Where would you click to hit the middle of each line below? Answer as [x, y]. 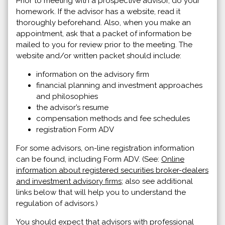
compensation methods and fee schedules [113, 118]
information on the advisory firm [93, 74]
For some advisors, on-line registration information [105, 148]
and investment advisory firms [69, 181]
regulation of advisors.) [57, 203]
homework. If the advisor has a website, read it [98, 11]
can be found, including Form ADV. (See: [89, 159]
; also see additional [157, 181]
